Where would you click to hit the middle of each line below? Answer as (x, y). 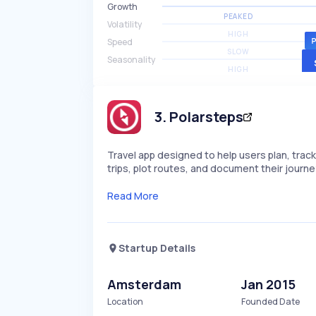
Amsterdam (144, 284)
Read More (133, 196)
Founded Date (271, 302)
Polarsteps (206, 117)
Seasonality (131, 60)
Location (125, 302)
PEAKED (238, 16)
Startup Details (157, 248)
